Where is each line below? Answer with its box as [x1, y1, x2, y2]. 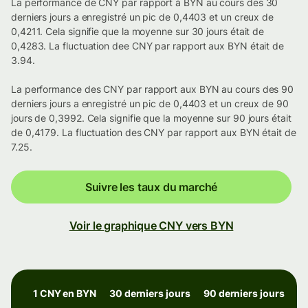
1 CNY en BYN [33, 287, 96, 300]
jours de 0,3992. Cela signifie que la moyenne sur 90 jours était [11, 112, 291, 124]
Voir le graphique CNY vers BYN [69, 219, 234, 233]
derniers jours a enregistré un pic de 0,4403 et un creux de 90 [11, 98, 289, 110]
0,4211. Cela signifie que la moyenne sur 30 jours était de [11, 25, 265, 38]
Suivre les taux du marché [85, 180, 218, 195]
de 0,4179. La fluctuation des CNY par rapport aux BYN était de [11, 126, 296, 139]
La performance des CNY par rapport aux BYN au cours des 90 [11, 83, 294, 96]
